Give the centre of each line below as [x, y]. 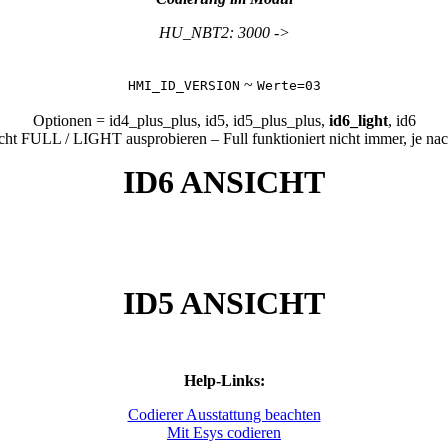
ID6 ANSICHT [224, 181]
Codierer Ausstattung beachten [224, 414]
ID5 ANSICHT [224, 302]
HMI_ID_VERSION [183, 85]
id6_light [358, 120]
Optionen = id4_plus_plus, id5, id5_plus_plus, [180, 120]
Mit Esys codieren [224, 432]
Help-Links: [224, 380]
